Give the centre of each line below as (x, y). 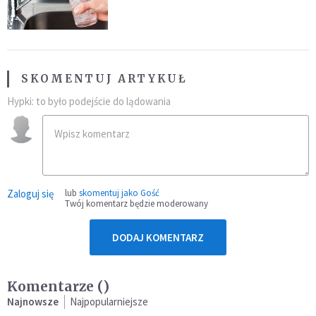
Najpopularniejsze (109, 301)
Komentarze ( (55, 286)
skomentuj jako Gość (119, 193)
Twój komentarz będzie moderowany (136, 203)
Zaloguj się (30, 193)
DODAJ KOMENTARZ (158, 237)
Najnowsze (33, 301)
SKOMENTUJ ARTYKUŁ (104, 78)
